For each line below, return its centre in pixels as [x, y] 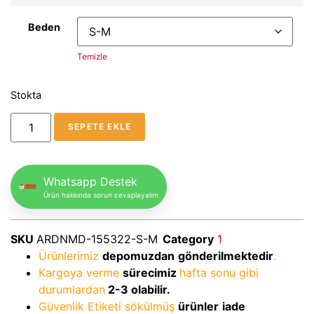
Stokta [26, 95]
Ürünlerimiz [70, 255]
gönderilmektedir [226, 255]
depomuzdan [138, 255]
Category [188, 239]
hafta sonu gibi [219, 272]
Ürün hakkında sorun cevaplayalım [101, 194]
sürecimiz [151, 272]
